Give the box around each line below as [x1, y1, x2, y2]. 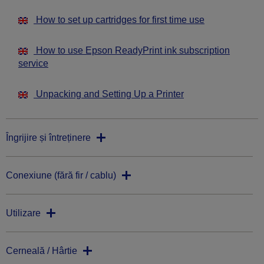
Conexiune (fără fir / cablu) [6, 170, 116, 181]
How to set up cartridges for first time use [34, 15, 204, 25]
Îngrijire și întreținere [6, 133, 91, 143]
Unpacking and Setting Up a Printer [34, 89, 184, 100]
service [18, 58, 48, 69]
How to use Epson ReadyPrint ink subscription [34, 45, 230, 56]
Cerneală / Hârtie [6, 246, 77, 256]
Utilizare [6, 208, 41, 219]
